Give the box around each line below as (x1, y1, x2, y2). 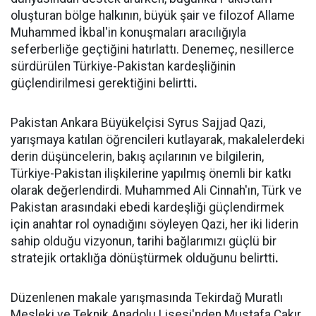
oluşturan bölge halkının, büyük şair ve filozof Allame (11, 8, 295, 23)
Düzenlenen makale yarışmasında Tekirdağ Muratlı (11, 291, 283, 305)
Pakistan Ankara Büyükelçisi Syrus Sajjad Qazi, (11, 116, 265, 130)
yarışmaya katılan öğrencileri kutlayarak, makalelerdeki (11, 133, 305, 147)
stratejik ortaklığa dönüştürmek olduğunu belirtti (11, 251, 275, 265)
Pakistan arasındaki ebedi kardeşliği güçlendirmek (11, 200, 284, 214)
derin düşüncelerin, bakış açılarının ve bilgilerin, (11, 150, 264, 164)
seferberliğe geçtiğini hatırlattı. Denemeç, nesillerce (11, 42, 294, 56)
